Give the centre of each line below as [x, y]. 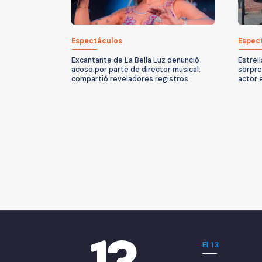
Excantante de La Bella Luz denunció [135, 60]
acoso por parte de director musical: [136, 69]
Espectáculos [97, 41]
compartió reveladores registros [130, 79]
